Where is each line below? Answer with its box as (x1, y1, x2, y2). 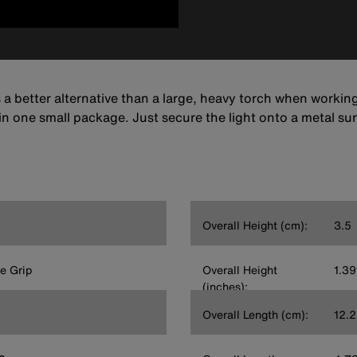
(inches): (202, 277, 248, 295)
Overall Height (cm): (202, 216, 308, 233)
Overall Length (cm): (202, 305, 308, 323)
